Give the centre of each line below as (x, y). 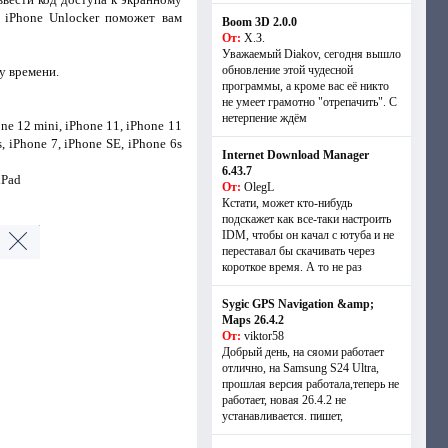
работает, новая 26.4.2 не (283, 400)
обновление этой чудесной (287, 70)
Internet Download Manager (295, 155)
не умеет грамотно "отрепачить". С (309, 102)
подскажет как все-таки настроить (306, 219)
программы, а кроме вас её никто (305, 86)
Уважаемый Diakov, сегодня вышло (311, 54)
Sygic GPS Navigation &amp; (297, 304)
